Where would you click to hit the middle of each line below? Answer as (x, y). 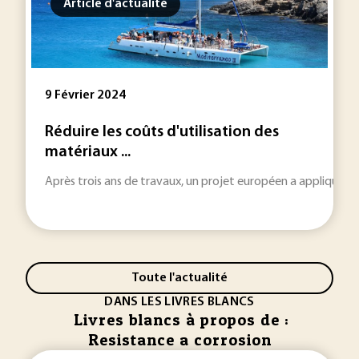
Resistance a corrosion (179, 340)
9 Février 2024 (85, 95)
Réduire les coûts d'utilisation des (162, 132)
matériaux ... (88, 152)
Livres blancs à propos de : (182, 320)
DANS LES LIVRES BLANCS (179, 302)
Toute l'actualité (179, 278)
